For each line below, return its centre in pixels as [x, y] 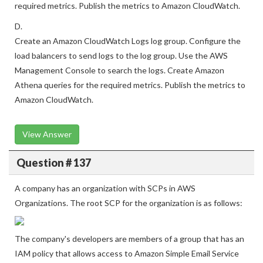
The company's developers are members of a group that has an [129, 256]
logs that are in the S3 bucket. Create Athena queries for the [126, 9]
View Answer [47, 152]
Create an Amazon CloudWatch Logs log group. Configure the [128, 58]
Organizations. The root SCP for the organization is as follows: [129, 220]
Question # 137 [53, 180]
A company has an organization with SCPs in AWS [105, 206]
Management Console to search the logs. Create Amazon [119, 88]
